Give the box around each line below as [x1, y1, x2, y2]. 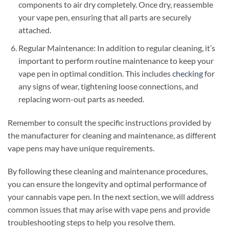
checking [172, 68, 204, 78]
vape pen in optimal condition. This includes [18, 68, 172, 78]
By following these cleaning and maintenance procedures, [8, 166, 208, 176]
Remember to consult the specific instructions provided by [8, 117, 211, 127]
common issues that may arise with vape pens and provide [8, 204, 210, 215]
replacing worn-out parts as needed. [18, 94, 144, 104]
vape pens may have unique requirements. [8, 143, 154, 153]
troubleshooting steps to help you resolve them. [8, 217, 175, 227]
